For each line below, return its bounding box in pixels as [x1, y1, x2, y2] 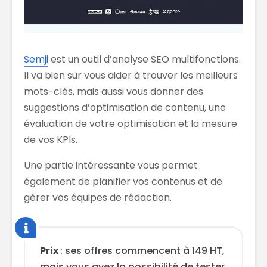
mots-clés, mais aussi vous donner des [24, 85, 203, 99]
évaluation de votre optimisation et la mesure [24, 117, 237, 131]
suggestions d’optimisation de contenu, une [24, 101, 226, 115]
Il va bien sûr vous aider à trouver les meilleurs [24, 69, 238, 83]
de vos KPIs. [24, 133, 77, 147]
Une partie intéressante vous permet [24, 159, 198, 173]
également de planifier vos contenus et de [24, 175, 222, 189]
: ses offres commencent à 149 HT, [60, 244, 225, 258]
